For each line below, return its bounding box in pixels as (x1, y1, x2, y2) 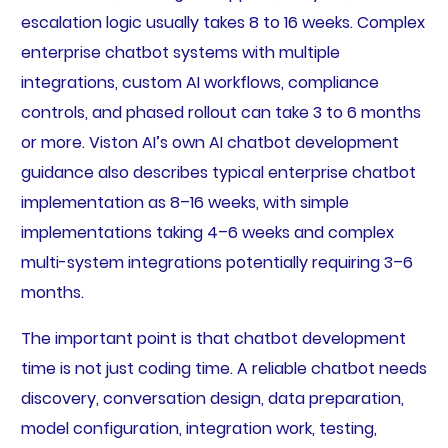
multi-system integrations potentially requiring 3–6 (20, 250, 413, 274)
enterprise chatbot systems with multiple (20, 40, 340, 64)
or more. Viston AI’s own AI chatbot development (20, 130, 399, 154)
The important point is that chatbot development (20, 326, 406, 350)
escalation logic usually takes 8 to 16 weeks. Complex (20, 10, 425, 34)
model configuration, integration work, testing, (20, 416, 377, 440)
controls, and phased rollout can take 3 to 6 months (20, 100, 421, 124)
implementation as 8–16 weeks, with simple (20, 190, 349, 214)
